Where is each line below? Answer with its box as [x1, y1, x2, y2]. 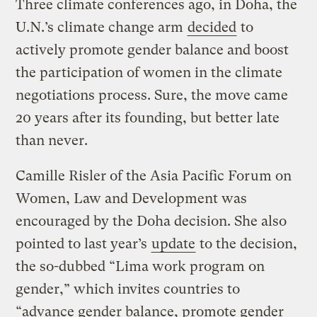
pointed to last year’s [16, 235, 151, 252]
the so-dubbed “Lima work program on [16, 258, 265, 275]
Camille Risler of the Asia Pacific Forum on [16, 167, 292, 184]
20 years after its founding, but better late [16, 109, 280, 126]
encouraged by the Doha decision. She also [16, 212, 287, 229]
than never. [16, 132, 88, 149]
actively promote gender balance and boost [16, 41, 289, 58]
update [151, 235, 196, 252]
